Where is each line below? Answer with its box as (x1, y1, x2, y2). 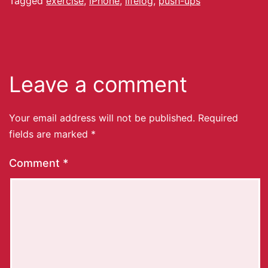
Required (198, 111, 238, 124)
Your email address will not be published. (9, 111, 195, 124)
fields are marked (9, 127, 91, 140)
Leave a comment (9, 71, 187, 98)
